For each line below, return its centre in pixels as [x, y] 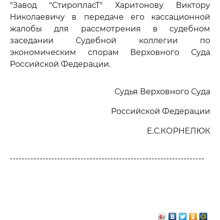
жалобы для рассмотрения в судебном [110, 29]
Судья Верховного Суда [162, 92]
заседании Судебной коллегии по [110, 41]
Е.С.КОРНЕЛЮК [179, 131]
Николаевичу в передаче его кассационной [110, 17]
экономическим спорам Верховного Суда [110, 52]
